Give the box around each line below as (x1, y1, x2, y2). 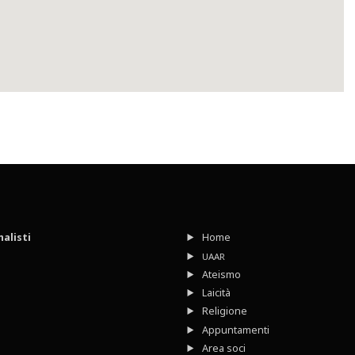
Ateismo (201, 267, 241, 281)
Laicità (201, 286, 231, 300)
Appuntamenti (201, 323, 269, 337)
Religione (201, 304, 247, 319)
